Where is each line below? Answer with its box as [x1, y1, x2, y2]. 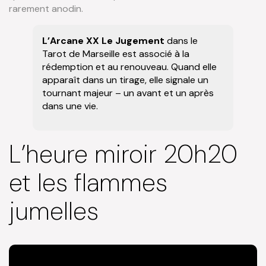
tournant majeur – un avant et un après [42, 86, 214, 99]
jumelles [9, 195, 99, 228]
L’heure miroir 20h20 [9, 138, 237, 171]
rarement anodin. [9, 2, 83, 15]
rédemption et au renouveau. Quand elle [42, 60, 217, 73]
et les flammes [9, 166, 167, 199]
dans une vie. [42, 99, 98, 112]
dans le [164, 34, 198, 47]
